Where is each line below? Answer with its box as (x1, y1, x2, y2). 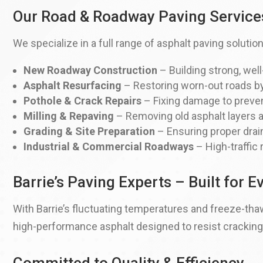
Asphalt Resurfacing (23, 79, 122, 92)
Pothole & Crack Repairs (23, 95, 141, 107)
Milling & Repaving (23, 110, 114, 123)
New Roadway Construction (23, 64, 157, 77)
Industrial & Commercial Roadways (23, 140, 194, 153)
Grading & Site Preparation (23, 125, 155, 138)
